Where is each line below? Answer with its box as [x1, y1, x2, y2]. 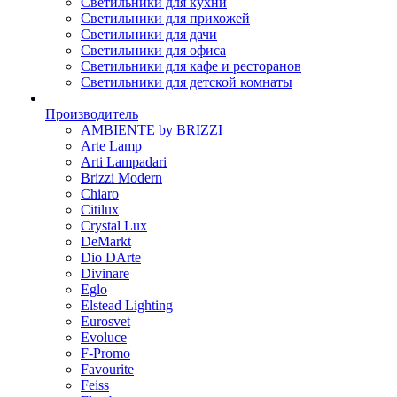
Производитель [45, 106, 138, 121]
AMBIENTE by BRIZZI [81, 122, 222, 137]
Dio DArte [81, 250, 141, 265]
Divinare [81, 266, 129, 281]
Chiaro [81, 186, 119, 201]
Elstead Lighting [81, 298, 173, 313]
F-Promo [81, 346, 130, 361]
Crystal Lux [81, 218, 147, 233]
